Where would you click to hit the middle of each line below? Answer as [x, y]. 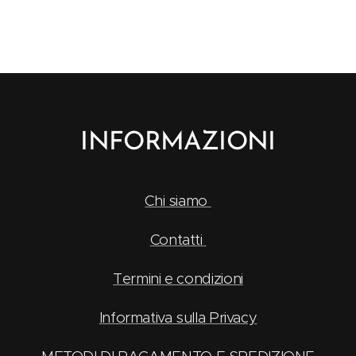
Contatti [178, 240]
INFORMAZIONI [178, 143]
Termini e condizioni [178, 279]
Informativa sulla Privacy [178, 318]
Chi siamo [178, 201]
